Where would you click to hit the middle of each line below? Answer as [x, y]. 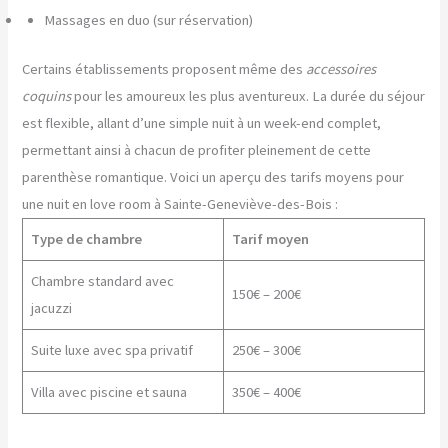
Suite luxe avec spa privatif [111, 350]
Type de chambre [86, 239]
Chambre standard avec [102, 281]
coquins [47, 96]
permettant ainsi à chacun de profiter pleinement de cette [197, 150]
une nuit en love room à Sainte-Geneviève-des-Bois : [180, 204]
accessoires [341, 69]
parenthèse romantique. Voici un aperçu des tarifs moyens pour [213, 177]
